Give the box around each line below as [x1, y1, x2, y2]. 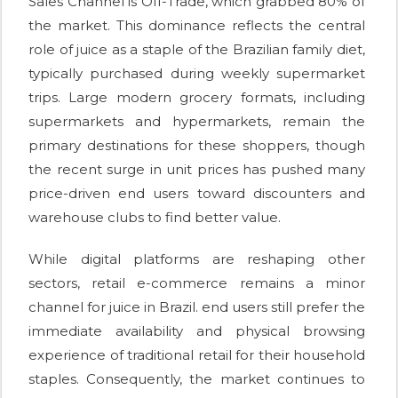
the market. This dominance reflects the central [28, 17, 365, 35]
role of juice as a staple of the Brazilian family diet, [28, 41, 365, 59]
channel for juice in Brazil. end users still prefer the [28, 298, 365, 316]
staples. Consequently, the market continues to [28, 370, 365, 388]
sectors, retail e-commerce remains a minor [28, 275, 365, 292]
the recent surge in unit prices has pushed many [28, 161, 365, 179]
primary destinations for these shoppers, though [28, 137, 365, 155]
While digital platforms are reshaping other [28, 251, 365, 268]
